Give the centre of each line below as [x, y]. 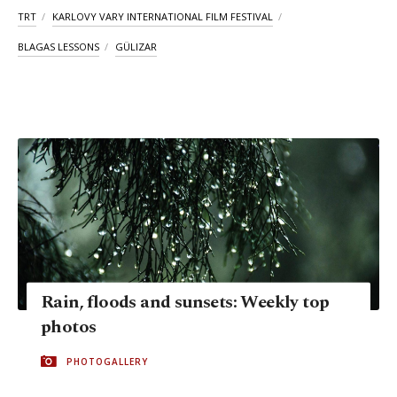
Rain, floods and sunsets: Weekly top [185, 302]
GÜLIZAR [136, 46]
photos [69, 327]
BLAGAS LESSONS [58, 46]
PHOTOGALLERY [107, 361]
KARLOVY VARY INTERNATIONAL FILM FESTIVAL [163, 16]
